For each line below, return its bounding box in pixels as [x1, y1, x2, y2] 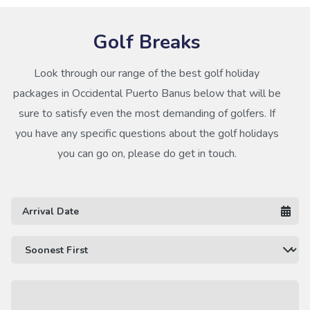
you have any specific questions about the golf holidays [15, 126, 279, 141]
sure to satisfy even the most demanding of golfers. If [18, 106, 275, 121]
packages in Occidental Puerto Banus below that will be [12, 86, 281, 101]
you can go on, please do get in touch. [57, 146, 237, 161]
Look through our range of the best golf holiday [34, 66, 259, 81]
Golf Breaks [93, 29, 201, 55]
